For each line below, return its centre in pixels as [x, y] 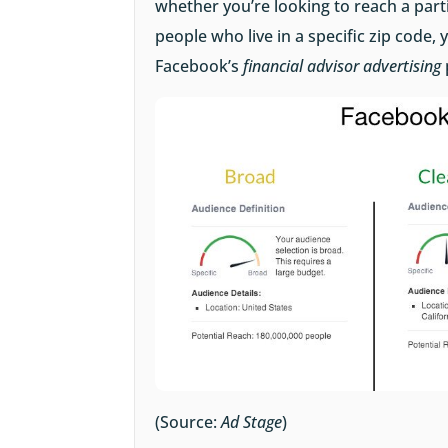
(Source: [188, 422]
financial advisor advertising [344, 66]
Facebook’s [199, 66]
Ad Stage [252, 422]
